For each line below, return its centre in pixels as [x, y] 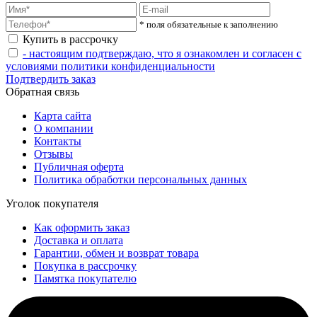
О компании [64, 128]
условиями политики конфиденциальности [110, 66]
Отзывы [53, 154]
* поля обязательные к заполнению [209, 24]
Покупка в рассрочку [85, 265]
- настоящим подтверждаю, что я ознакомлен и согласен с [162, 53]
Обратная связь [42, 91]
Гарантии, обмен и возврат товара [116, 253]
